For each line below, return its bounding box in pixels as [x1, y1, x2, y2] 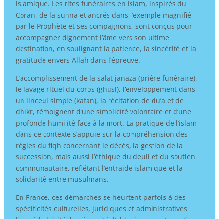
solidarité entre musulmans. [15, 174, 109, 184]
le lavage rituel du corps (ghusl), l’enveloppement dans [15, 84, 195, 94]
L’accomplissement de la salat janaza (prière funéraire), [15, 73, 197, 83]
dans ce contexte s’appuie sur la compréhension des [15, 129, 188, 139]
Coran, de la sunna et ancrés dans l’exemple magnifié [15, 10, 191, 20]
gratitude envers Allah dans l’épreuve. [15, 55, 140, 65]
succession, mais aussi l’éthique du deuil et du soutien [15, 152, 195, 161]
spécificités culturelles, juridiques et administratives [15, 203, 187, 213]
